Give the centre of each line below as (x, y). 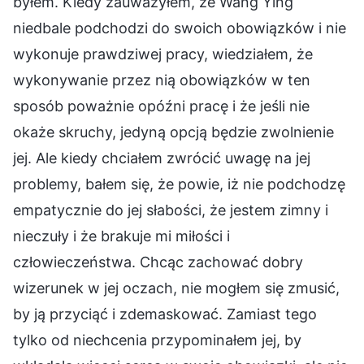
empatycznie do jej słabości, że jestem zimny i (171, 210)
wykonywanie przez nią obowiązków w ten (162, 80)
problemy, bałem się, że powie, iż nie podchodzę (179, 184)
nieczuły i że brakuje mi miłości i (121, 236)
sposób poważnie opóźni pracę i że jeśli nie (161, 106)
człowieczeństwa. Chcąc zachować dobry (158, 262)
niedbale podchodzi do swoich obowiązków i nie (180, 28)
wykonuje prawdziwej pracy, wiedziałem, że (163, 54)
